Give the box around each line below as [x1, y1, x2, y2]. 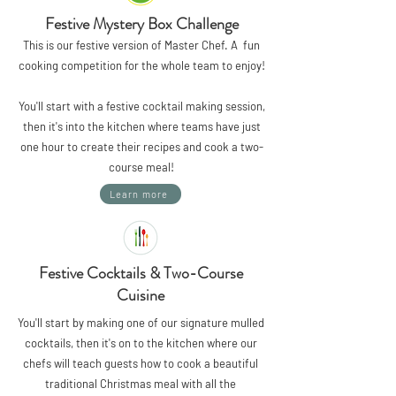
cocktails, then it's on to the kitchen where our [24, 336, 257, 350]
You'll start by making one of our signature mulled [17, 316, 264, 330]
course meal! [109, 160, 174, 174]
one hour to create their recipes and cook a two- [19, 140, 263, 154]
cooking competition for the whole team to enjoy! [18, 58, 265, 72]
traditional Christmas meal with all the [45, 377, 236, 391]
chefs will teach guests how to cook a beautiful [23, 356, 258, 370]
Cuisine [117, 284, 164, 307]
